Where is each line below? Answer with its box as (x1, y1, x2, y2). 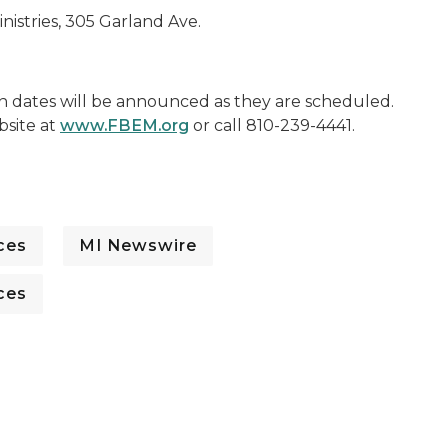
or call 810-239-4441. (189, 116, 355, 135)
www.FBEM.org (60, 116, 189, 135)
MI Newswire (79, 236, 197, 255)
